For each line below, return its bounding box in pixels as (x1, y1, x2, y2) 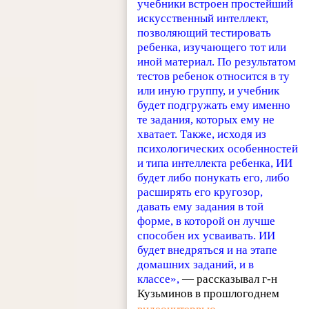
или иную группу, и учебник (137, 83, 280, 97)
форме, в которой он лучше (137, 214, 276, 228)
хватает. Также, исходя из (137, 127, 267, 141)
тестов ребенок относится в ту (137, 69, 290, 83)
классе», (137, 272, 180, 286)
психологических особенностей (137, 141, 299, 155)
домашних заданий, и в (137, 257, 255, 271)
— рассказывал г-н (179, 272, 278, 286)
